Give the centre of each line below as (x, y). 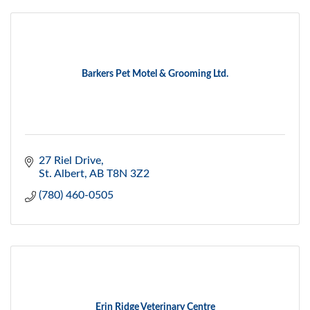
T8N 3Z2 (128, 174)
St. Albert (62, 174)
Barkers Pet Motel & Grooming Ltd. (155, 74)
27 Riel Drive (70, 161)
